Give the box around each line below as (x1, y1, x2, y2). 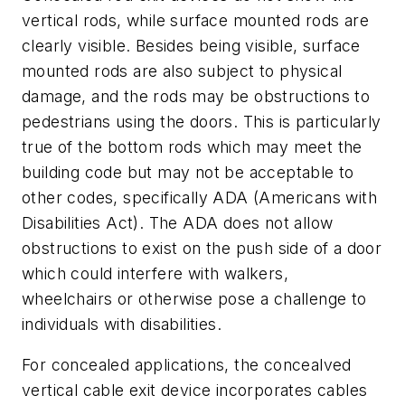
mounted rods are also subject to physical (22, 61, 343, 80)
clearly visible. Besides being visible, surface (22, 35, 361, 55)
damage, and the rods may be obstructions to (22, 86, 371, 106)
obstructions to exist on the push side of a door (22, 238, 382, 258)
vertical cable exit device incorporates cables (22, 381, 368, 400)
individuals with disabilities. (22, 314, 221, 334)
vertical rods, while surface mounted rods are (22, 10, 369, 30)
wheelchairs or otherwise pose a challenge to (22, 288, 367, 308)
